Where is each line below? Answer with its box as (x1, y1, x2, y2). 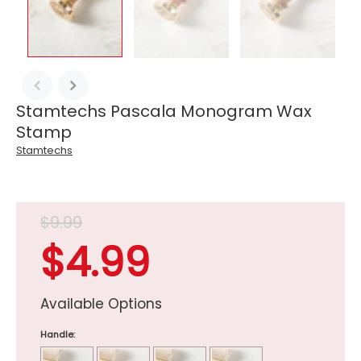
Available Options (40, 293, 162, 313)
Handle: (40, 327, 75, 341)
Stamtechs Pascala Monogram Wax (16, 99, 312, 122)
